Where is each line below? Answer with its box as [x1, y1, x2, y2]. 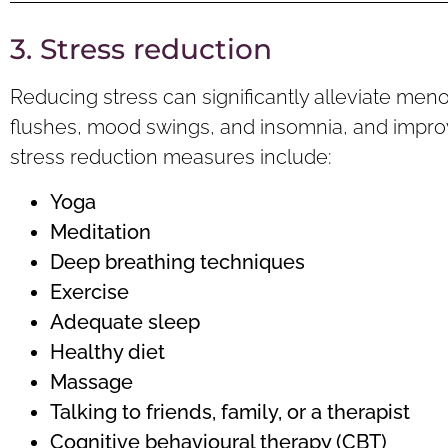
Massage [50, 369, 133, 394]
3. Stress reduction [10, 32, 272, 67]
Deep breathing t [50, 249, 207, 274]
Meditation [50, 219, 151, 244]
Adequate [50, 309, 148, 334]
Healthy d [50, 339, 141, 364]
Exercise [50, 279, 129, 304]
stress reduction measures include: [10, 145, 332, 170]
